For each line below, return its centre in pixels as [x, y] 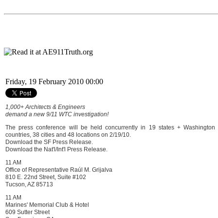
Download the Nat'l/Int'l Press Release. [56, 149]
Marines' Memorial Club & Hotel [47, 205]
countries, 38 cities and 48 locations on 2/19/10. [68, 135]
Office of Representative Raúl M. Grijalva [59, 170]
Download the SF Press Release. [49, 142]
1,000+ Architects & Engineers [45, 107]
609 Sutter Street [27, 212]
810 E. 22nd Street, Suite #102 [46, 177]
